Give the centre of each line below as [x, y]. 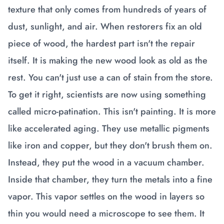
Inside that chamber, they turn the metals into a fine [110, 179]
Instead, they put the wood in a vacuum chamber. [106, 162]
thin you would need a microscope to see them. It [106, 213]
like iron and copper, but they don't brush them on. [110, 145]
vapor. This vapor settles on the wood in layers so [106, 196]
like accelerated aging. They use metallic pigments [109, 128]
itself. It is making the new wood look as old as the [108, 60]
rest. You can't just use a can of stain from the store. [110, 77]
